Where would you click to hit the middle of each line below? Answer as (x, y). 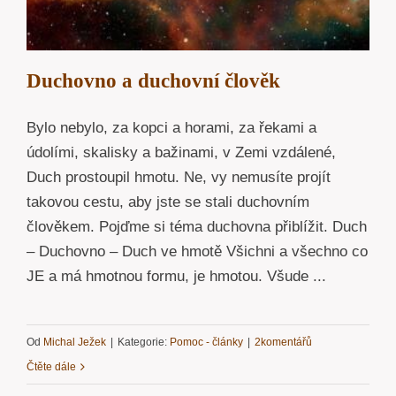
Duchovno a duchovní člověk (153, 80)
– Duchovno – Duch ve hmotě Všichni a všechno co (197, 251)
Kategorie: (144, 342)
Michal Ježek (75, 342)
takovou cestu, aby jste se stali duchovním (168, 202)
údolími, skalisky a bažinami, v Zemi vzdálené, (181, 152)
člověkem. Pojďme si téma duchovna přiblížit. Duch (197, 226)
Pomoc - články (206, 342)
